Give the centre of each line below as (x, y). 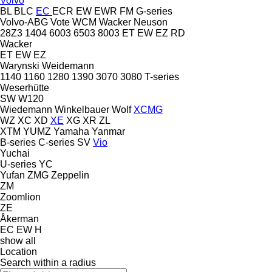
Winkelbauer (82, 109)
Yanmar (108, 131)
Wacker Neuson (133, 22)
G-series (154, 11)
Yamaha (71, 131)
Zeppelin (70, 175)
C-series (56, 142)
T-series (162, 76)
